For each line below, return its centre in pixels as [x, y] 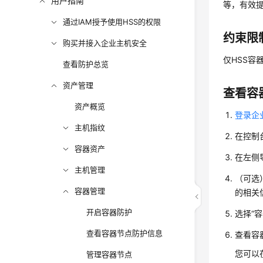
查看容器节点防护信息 [125, 233]
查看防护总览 [86, 64]
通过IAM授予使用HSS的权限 [112, 22]
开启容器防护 [109, 212]
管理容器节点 [109, 254]
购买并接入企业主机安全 [105, 43]
